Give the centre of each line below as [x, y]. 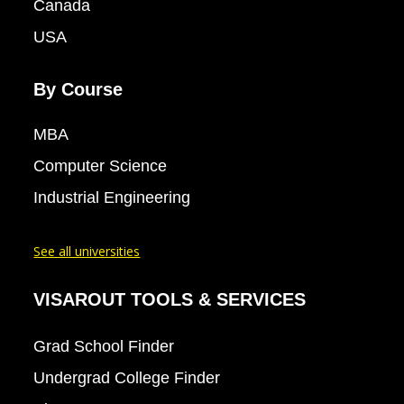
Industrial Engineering [112, 197]
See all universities [87, 251]
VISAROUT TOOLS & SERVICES [170, 299]
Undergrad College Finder [127, 377]
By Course [78, 89]
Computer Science [101, 165]
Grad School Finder [104, 346]
